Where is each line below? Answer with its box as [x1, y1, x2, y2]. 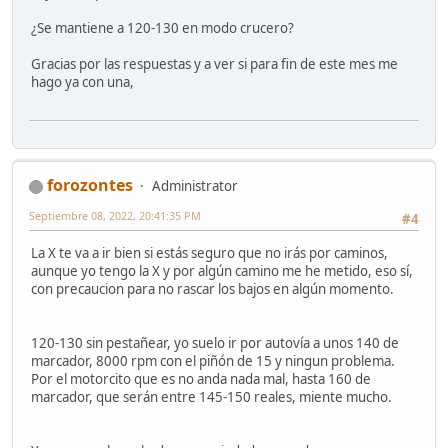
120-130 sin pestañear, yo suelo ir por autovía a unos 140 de [31, 334, 399, 353]
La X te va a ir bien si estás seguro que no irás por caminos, [31, 244, 388, 263]
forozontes [47, 174, 133, 197]
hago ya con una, [31, 72, 134, 91]
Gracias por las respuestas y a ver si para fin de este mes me [31, 54, 398, 73]
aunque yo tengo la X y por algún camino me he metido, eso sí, [31, 262, 413, 281]
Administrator [152, 177, 238, 196]
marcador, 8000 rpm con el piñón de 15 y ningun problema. [31, 352, 395, 371]
